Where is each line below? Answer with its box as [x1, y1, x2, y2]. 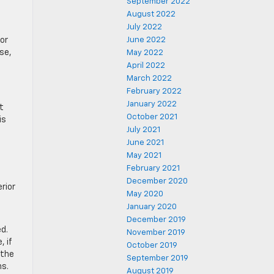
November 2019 [127, 229, 185, 237]
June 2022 [127, 36, 166, 44]
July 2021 [127, 126, 160, 134]
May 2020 [127, 190, 163, 198]
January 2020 [127, 203, 177, 211]
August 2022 [127, 10, 176, 18]
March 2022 [127, 75, 172, 83]
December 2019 [127, 216, 186, 224]
